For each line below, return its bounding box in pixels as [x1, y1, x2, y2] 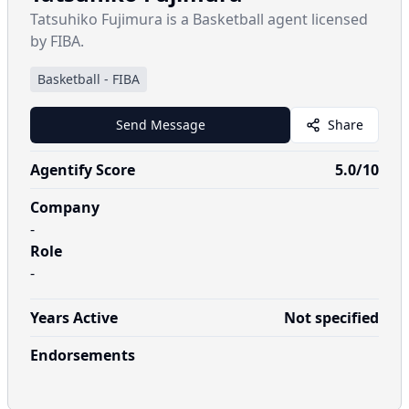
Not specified [284, 308, 379, 328]
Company [30, 197, 100, 217]
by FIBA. [30, 31, 84, 51]
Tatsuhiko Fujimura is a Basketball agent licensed [30, 9, 368, 29]
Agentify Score [30, 160, 135, 180]
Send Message [115, 116, 205, 133]
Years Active [30, 308, 118, 328]
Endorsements [30, 345, 135, 365]
